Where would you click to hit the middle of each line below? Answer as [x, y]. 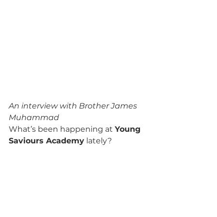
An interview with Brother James [74, 106]
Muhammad [34, 118]
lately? [99, 141]
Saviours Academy [46, 141]
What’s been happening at [62, 129]
